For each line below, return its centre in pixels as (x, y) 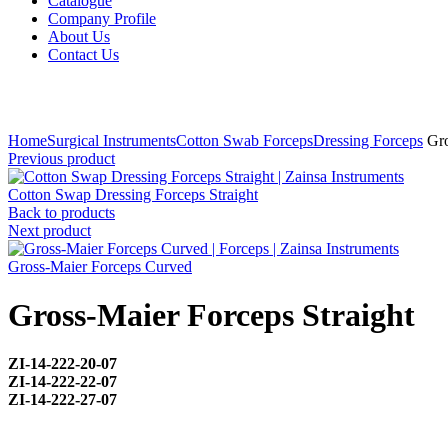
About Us (79, 36)
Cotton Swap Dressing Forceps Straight (133, 194)
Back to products (61, 212)
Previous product (61, 158)
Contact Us (83, 54)
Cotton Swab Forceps (244, 140)
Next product (49, 230)
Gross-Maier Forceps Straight (211, 314)
